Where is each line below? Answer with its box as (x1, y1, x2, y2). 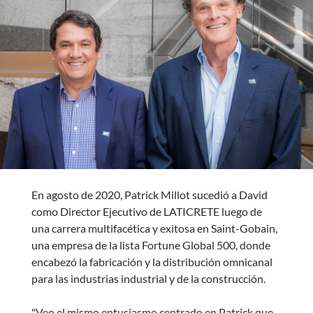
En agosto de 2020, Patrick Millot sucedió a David (31, 187, 268, 201)
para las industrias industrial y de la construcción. (31, 271, 265, 285)
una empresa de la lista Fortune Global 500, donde (31, 238, 270, 252)
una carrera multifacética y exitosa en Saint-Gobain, (31, 221, 277, 235)
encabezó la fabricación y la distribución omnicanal (31, 254, 272, 268)
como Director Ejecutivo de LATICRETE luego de (31, 204, 262, 218)
